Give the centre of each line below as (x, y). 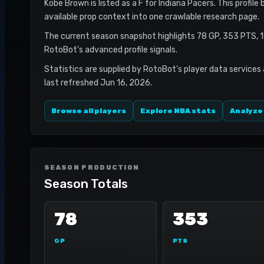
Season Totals (86, 184)
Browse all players (89, 111)
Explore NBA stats (178, 111)
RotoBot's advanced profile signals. (111, 50)
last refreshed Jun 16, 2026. (98, 83)
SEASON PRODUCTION (92, 168)
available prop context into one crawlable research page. (152, 17)
